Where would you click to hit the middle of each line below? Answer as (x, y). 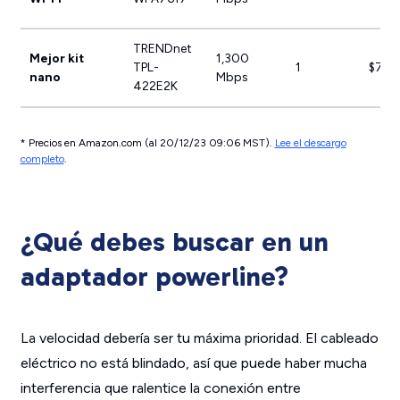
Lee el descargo (310, 143)
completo (42, 159)
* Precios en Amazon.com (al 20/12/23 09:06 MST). (147, 143)
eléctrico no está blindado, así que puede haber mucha (193, 363)
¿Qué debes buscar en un (174, 242)
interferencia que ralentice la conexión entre (160, 388)
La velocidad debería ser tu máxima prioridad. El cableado (199, 338)
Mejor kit (56, 58)
